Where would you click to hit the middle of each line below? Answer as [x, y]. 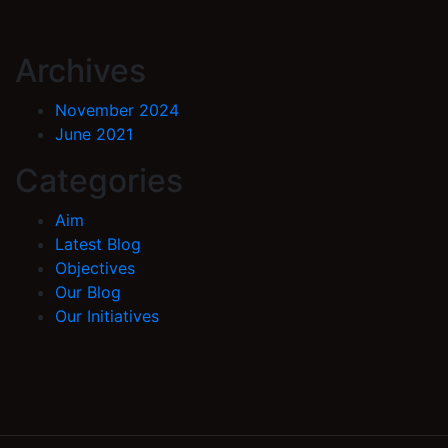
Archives [80, 71]
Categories [99, 181]
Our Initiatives [107, 316]
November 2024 [117, 110]
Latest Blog [98, 244]
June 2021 [94, 134]
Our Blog [88, 292]
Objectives [95, 268]
